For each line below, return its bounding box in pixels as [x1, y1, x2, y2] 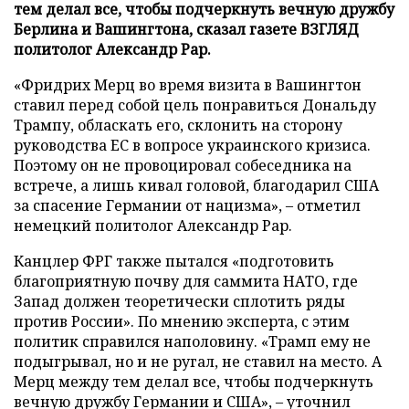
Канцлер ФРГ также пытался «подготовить [14, 250, 334, 271]
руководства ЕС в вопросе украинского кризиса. [14, 134, 371, 155]
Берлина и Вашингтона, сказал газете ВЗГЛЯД [14, 18, 359, 39]
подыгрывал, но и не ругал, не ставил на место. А [14, 351, 382, 372]
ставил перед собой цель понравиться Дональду [14, 94, 376, 115]
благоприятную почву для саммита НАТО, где [14, 270, 358, 291]
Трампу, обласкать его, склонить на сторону [14, 114, 342, 135]
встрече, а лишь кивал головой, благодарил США [14, 174, 379, 195]
